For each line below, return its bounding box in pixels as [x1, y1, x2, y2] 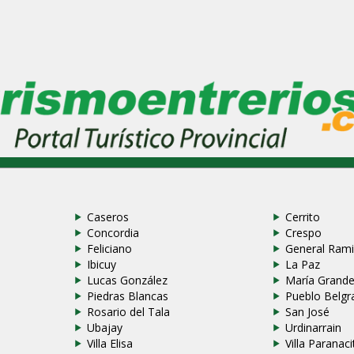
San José [284, 304, 330, 320]
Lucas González [87, 273, 168, 288]
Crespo [284, 225, 322, 241]
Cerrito [284, 209, 320, 225]
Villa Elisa [87, 336, 134, 352]
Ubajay [87, 320, 123, 336]
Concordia [87, 225, 140, 241]
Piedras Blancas [87, 288, 169, 304]
